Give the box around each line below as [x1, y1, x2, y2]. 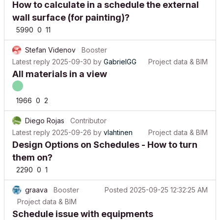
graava [25, 178, 48, 187]
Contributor [70, 109, 107, 117]
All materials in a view [12, 61, 107, 72]
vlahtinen [104, 121, 133, 129]
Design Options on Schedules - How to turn [12, 132, 197, 142]
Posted [105, 178, 130, 187]
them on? [12, 145, 53, 155]
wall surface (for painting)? [12, 5, 130, 15]
